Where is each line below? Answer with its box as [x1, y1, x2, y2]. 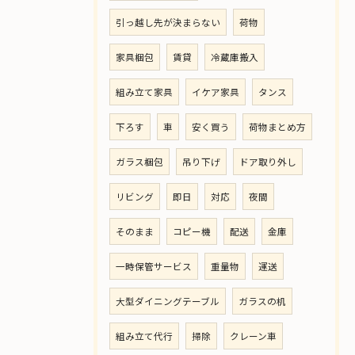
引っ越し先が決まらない [116, 16, 220, 29]
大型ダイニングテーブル [116, 295, 219, 307]
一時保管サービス [116, 260, 192, 273]
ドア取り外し [239, 155, 296, 168]
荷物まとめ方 [249, 120, 306, 133]
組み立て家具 [116, 86, 173, 98]
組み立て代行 [116, 330, 173, 342]
